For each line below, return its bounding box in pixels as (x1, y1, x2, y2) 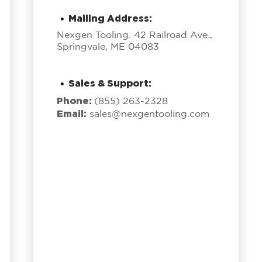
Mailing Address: (68, 13, 152, 23)
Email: (56, 108, 87, 119)
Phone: (56, 95, 94, 106)
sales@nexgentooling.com (89, 110, 209, 119)
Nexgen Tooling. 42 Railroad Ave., (56, 31, 212, 40)
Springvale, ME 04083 (56, 43, 159, 51)
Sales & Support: (68, 78, 151, 88)
